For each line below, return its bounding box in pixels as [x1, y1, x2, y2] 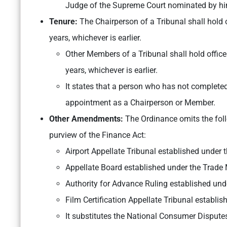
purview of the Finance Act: [49, 130, 146, 140]
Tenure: [49, 17, 80, 27]
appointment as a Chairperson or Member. [65, 98, 215, 108]
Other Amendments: [49, 114, 123, 124]
